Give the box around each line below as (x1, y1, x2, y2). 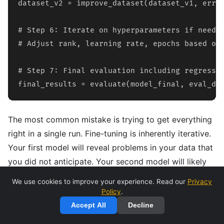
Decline (127, 201, 153, 209)
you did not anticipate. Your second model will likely (8, 156, 206, 166)
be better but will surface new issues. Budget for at (8, 170, 202, 180)
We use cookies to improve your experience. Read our (12, 177, 187, 185)
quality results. (8, 198, 63, 208)
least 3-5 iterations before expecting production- (8, 184, 195, 194)
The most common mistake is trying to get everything (8, 114, 212, 124)
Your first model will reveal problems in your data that (8, 142, 213, 152)
